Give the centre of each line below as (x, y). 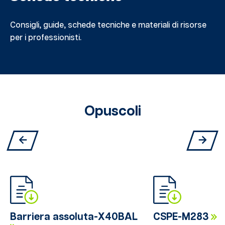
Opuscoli (113, 111)
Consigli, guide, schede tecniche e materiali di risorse (108, 25)
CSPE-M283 (181, 217)
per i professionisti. (46, 38)
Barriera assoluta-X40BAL (74, 217)
